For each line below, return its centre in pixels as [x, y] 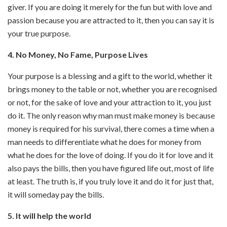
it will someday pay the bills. [56, 194]
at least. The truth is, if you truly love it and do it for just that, [110, 181]
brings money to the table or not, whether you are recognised [112, 89]
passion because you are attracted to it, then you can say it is [111, 20]
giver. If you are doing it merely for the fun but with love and [110, 7]
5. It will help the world [49, 215]
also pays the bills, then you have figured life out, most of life [111, 168]
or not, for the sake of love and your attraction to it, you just [109, 102]
